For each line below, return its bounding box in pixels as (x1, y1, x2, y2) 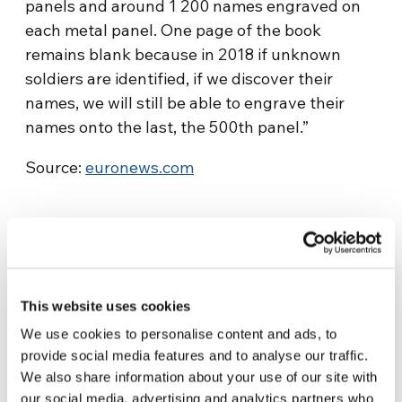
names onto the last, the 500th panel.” (25, 117, 310, 137)
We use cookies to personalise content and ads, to (21, 326, 337, 342)
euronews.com (85, 157, 195, 178)
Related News (48, 336, 186, 363)
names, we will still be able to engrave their (25, 92, 345, 113)
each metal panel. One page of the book (25, 20, 322, 40)
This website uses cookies (21, 298, 191, 313)
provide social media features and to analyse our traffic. (21, 347, 369, 363)
